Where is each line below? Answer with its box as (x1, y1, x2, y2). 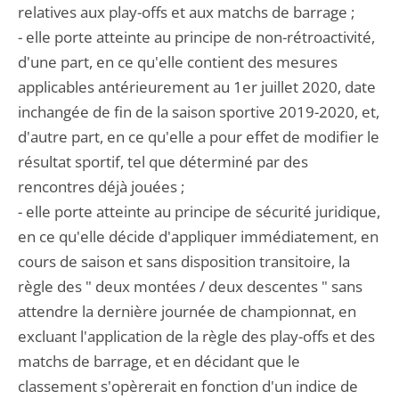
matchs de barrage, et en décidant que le (18, 351, 300, 371)
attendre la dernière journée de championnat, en (18, 301, 356, 322)
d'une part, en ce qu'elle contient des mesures (18, 52, 338, 72)
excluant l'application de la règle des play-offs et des (18, 326, 375, 346)
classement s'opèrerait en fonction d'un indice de (18, 376, 358, 396)
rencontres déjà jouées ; (18, 176, 184, 197)
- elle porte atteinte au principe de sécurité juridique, (18, 201, 380, 222)
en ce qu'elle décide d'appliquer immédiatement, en (18, 226, 379, 247)
